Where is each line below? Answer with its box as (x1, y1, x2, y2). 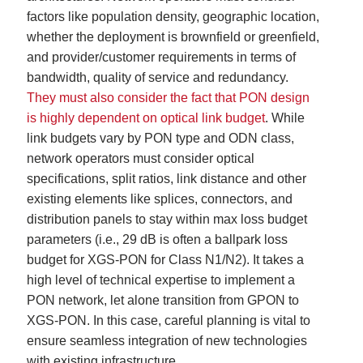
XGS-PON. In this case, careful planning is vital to (27, 313, 311, 327)
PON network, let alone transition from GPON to (27, 293, 300, 307)
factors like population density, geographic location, (27, 9, 320, 23)
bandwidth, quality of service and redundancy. (27, 70, 289, 84)
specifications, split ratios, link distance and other (27, 171, 307, 186)
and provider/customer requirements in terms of (27, 49, 297, 64)
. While (265, 110, 305, 125)
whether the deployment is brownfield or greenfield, (27, 29, 320, 44)
